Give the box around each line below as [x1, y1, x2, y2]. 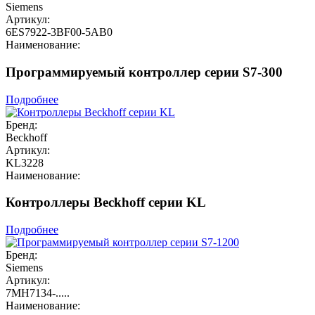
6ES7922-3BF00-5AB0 [6, 26, 112, 39]
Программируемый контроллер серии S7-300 [6, 64, 283, 79]
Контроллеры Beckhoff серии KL [6, 195, 206, 210]
